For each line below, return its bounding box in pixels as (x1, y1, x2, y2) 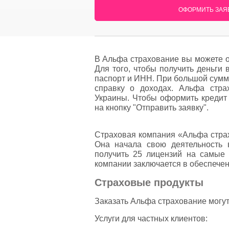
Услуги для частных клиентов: (94, 214, 208, 223)
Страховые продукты (94, 177, 203, 188)
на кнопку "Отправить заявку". (94, 103, 209, 112)
